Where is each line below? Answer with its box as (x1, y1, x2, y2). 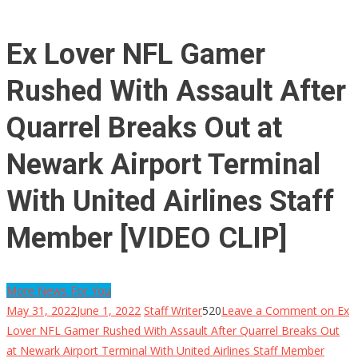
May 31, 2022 (6, 302, 77, 318)
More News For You (6, 282, 111, 298)
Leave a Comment (221, 302, 317, 318)
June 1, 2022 (77, 302, 141, 318)
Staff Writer (144, 302, 202, 318)
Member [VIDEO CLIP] (6, 221, 287, 255)
